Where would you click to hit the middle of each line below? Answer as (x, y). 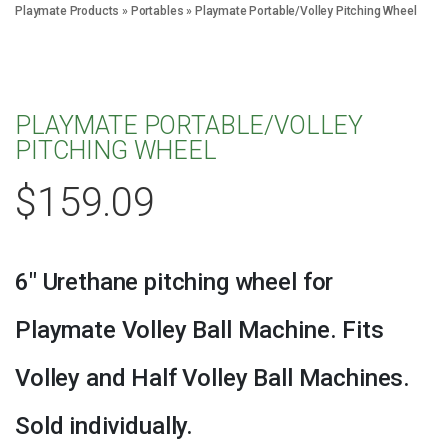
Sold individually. (104, 426)
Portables (157, 11)
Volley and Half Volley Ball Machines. (213, 378)
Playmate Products (67, 11)
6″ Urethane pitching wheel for (174, 282)
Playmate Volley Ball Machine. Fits (199, 330)
